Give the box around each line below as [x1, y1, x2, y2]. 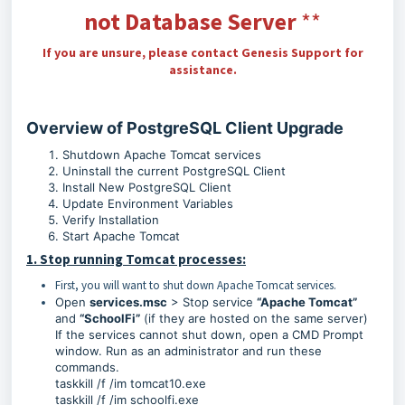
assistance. [168, 61, 237, 78]
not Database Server [84, 6, 297, 36]
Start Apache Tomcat [62, 229, 180, 243]
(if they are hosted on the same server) [140, 311, 368, 325]
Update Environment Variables [62, 196, 233, 211]
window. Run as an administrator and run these [55, 344, 322, 358]
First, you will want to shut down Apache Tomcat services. [55, 278, 336, 293]
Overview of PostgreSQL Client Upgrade [26, 118, 344, 137]
